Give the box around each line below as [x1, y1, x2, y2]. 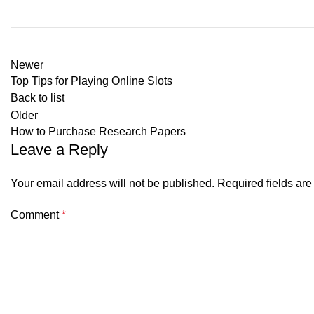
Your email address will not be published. [11, 177, 214, 189]
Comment [11, 209, 62, 221]
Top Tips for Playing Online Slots [11, 75, 172, 87]
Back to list [11, 92, 64, 104]
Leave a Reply [11, 141, 108, 158]
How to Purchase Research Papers [11, 125, 186, 137]
